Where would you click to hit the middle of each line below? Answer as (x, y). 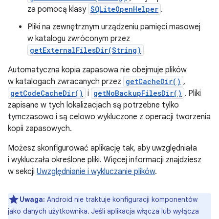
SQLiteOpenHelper (124, 9)
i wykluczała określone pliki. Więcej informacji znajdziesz (105, 160)
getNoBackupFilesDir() (138, 93)
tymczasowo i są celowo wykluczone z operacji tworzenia (109, 117)
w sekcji (22, 172)
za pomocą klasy (58, 9)
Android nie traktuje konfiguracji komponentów (121, 199)
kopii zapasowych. (40, 129)
